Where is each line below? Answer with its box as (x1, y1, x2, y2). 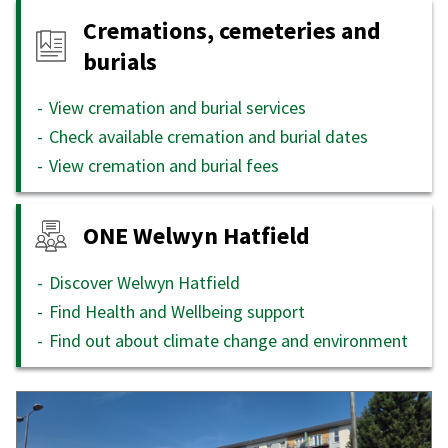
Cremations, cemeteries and (83, 14, 381, 46)
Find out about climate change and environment (49, 328, 408, 352)
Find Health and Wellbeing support (49, 299, 305, 323)
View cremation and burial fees (49, 153, 279, 177)
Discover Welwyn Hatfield (49, 270, 240, 294)
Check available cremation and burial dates (49, 124, 368, 148)
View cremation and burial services (49, 95, 306, 119)
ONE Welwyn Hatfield (83, 220, 310, 252)
